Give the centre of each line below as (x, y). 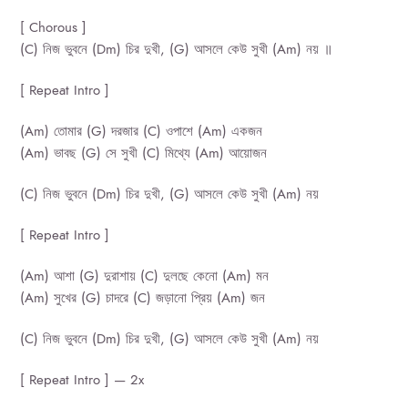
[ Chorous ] (54, 28)
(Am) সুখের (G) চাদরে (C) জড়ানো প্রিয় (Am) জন (143, 298)
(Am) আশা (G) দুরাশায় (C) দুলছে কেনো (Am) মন (145, 276)
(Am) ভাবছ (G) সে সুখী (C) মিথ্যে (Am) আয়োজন (144, 153)
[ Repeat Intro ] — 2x (82, 380)
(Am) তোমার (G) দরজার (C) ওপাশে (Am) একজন (142, 132)
